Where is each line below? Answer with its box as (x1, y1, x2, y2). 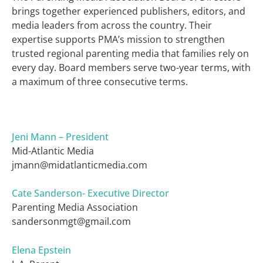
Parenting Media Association (12, 201, 138, 214)
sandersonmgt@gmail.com (12, 215, 131, 228)
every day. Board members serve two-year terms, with (12, 60, 251, 74)
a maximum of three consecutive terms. (12, 75, 188, 88)
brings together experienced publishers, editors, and (12, 4, 245, 18)
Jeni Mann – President (12, 130, 109, 143)
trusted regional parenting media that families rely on (12, 46, 249, 60)
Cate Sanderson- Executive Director (12, 187, 169, 200)
